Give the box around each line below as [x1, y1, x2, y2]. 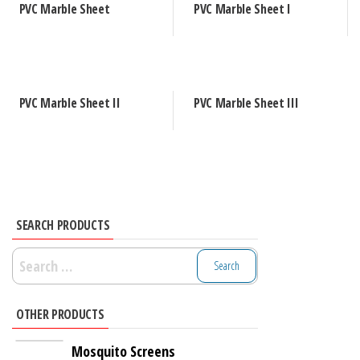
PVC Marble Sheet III [193, 93, 299, 112]
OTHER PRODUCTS [16, 305, 104, 323]
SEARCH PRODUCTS [16, 215, 110, 234]
